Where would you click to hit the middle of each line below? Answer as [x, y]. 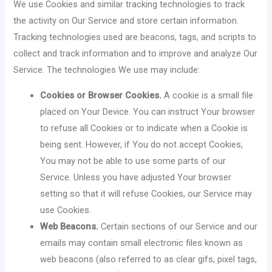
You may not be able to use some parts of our [133, 161]
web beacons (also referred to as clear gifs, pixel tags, [149, 259]
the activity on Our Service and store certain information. [126, 21]
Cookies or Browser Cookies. [101, 95]
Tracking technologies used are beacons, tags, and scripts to [135, 37]
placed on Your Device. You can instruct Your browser [148, 111]
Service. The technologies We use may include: [107, 70]
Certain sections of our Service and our [178, 226]
